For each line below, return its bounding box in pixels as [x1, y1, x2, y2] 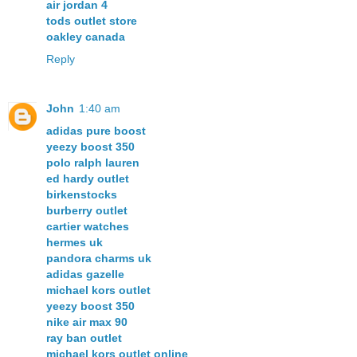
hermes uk [46, 235, 103, 249]
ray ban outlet [46, 331, 122, 344]
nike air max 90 [46, 315, 127, 328]
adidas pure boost [46, 124, 146, 137]
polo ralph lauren [46, 155, 139, 169]
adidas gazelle [46, 267, 124, 280]
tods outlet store [46, 14, 137, 27]
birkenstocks [46, 187, 117, 201]
